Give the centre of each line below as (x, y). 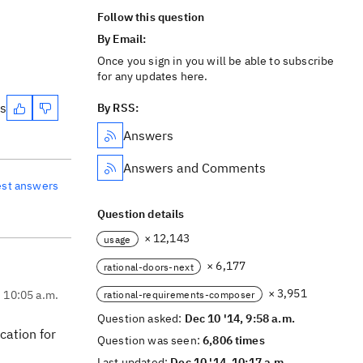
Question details (141, 214)
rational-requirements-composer (179, 294)
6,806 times (234, 340)
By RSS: (118, 108)
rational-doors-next (149, 267)
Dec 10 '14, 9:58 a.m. (239, 318)
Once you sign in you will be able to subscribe (216, 61)
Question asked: (141, 318)
